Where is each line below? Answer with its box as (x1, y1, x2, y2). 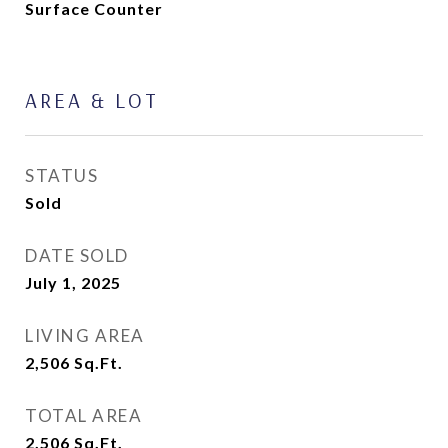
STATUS (25, 165, 98, 186)
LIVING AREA (25, 325, 145, 346)
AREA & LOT (25, 87, 159, 113)
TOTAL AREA (25, 405, 142, 426)
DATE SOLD (25, 245, 129, 266)
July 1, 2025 (25, 273, 121, 292)
